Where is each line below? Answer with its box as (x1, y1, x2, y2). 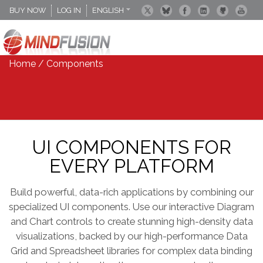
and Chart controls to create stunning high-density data (10, 215, 253, 227)
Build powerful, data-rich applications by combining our (9, 186, 254, 198)
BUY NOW (9, 6, 46, 15)
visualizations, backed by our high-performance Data (15, 230, 248, 242)
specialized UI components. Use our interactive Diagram (9, 201, 254, 213)
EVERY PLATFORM (49, 155, 214, 177)
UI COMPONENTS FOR (32, 136, 231, 158)
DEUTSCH (98, 20, 133, 29)
